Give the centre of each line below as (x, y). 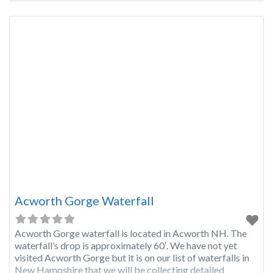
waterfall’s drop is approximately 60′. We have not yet (126, 246)
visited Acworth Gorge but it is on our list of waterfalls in (132, 258)
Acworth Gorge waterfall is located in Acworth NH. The (131, 233)
